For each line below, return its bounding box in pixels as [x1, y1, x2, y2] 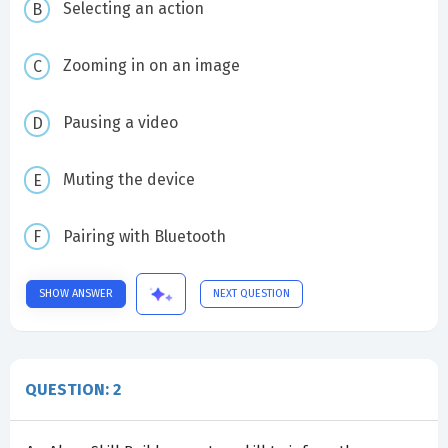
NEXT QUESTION [213, 286, 290, 300]
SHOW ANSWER [39, 286, 113, 300]
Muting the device [62, 169, 195, 189]
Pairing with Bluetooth [62, 226, 226, 246]
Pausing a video [62, 112, 178, 132]
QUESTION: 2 [25, 379, 121, 399]
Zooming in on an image [62, 56, 240, 76]
